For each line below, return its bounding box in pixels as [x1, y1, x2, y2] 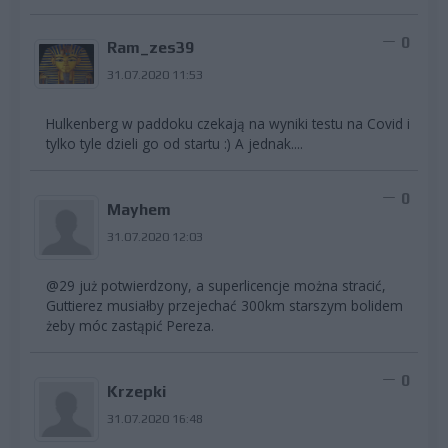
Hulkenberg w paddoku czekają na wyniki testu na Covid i [46, 114, 410, 134]
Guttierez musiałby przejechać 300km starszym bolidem [46, 296, 403, 316]
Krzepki [106, 382, 166, 402]
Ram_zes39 [106, 38, 194, 58]
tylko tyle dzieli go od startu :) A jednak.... [46, 134, 303, 154]
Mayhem [106, 200, 171, 220]
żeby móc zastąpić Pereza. [46, 316, 214, 336]
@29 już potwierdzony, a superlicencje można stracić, [46, 276, 386, 296]
